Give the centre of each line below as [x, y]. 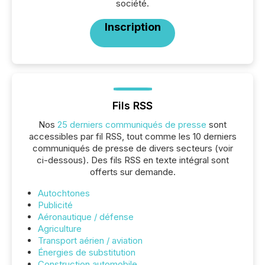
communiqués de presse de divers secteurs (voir [132, 148]
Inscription [132, 27]
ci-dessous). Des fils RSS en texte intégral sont [132, 160]
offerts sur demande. [132, 172]
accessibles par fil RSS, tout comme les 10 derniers [132, 136]
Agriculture [60, 229]
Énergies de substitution [87, 252]
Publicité [55, 205]
